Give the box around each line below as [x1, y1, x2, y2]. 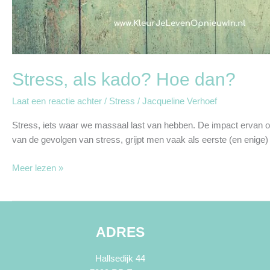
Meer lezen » [12, 162, 63, 173]
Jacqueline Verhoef [142, 96, 217, 106]
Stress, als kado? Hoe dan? [12, 69, 236, 89]
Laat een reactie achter [12, 96, 102, 106]
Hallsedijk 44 [95, 253, 145, 263]
